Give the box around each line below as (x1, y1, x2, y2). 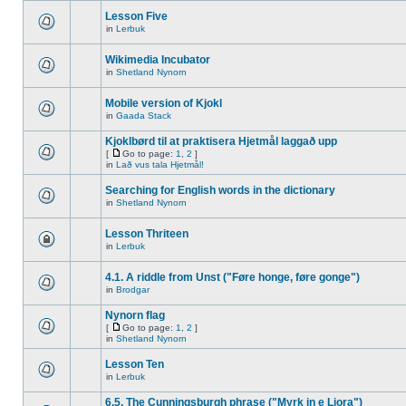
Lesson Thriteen (105, 227, 188, 240)
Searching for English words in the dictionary (105, 184, 335, 197)
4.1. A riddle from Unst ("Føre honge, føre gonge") (105, 271, 360, 284)
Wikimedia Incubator (105, 53, 210, 66)
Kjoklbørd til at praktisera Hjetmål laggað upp (105, 135, 337, 148)
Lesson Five (105, 10, 168, 23)
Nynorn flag (105, 309, 165, 322)
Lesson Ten (105, 358, 164, 371)
